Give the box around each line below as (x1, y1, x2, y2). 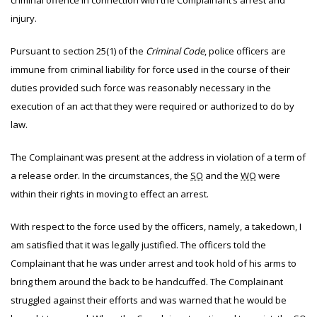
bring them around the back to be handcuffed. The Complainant (11, 275, 283, 288)
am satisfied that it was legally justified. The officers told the (11, 238, 266, 251)
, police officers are (204, 45, 286, 57)
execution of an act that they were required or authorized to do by (11, 100, 294, 113)
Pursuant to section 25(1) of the (11, 45, 146, 57)
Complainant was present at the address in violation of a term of (27, 151, 306, 163)
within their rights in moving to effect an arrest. (11, 188, 209, 200)
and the (203, 169, 241, 182)
